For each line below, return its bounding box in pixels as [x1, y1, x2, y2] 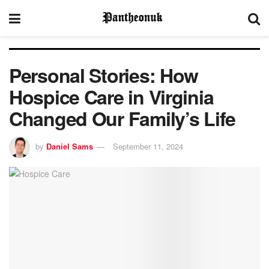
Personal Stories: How [9, 61, 199, 89]
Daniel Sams [46, 140, 93, 152]
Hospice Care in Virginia [9, 83, 214, 110]
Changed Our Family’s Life [9, 104, 235, 132]
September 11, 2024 [113, 140, 183, 152]
